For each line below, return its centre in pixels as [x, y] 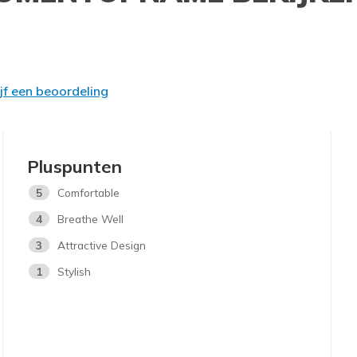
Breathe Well [91, 218]
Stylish [75, 271]
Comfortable [89, 192]
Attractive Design [102, 245]
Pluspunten [75, 166]
